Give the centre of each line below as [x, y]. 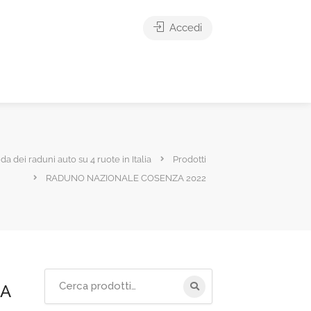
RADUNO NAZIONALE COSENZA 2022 [126, 178]
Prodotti [190, 159]
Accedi [184, 28]
